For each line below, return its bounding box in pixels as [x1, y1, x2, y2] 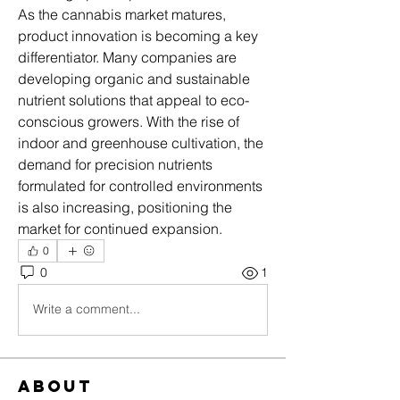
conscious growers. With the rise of [18, 112, 239, 130]
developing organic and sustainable [18, 69, 250, 87]
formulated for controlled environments [18, 176, 262, 195]
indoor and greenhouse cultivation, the [18, 133, 263, 152]
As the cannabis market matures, [18, 4, 226, 23]
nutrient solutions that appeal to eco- [18, 90, 249, 109]
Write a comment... [33, 301, 140, 318]
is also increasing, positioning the [18, 197, 232, 216]
